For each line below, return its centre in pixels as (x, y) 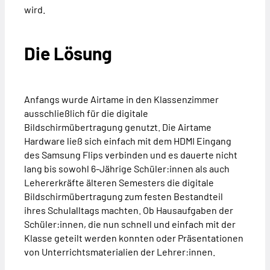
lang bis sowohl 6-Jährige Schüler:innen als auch (127, 169)
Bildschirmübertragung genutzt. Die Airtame (118, 127)
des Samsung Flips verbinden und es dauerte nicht (131, 155)
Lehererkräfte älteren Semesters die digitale (119, 183)
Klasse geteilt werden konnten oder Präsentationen (134, 238)
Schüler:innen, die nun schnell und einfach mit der (130, 224)
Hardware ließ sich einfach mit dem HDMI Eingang (128, 141)
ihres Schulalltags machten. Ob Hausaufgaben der (129, 210)
